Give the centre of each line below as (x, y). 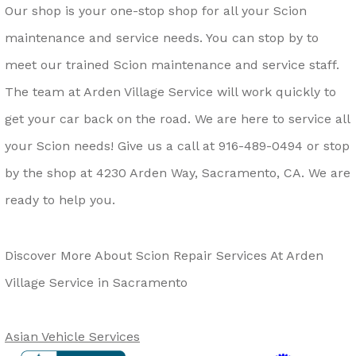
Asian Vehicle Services (72, 336)
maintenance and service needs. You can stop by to (162, 37)
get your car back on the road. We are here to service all (177, 118)
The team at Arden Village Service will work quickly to (170, 91)
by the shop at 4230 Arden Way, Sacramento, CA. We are (178, 172)
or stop (326, 145)
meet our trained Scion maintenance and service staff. (172, 64)
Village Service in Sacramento (96, 282)
